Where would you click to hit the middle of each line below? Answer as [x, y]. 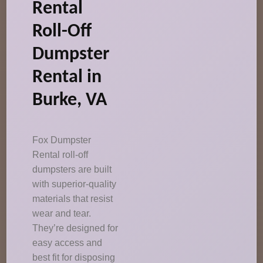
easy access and [68, 243]
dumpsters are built [72, 169]
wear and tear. [62, 213]
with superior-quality [75, 184]
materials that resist [73, 199]
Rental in [67, 77]
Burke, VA [70, 100]
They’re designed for [75, 228]
